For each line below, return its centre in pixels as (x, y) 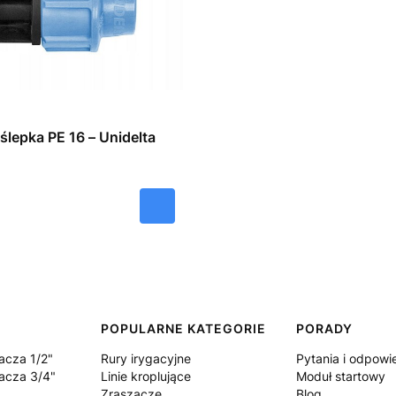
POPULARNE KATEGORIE (184, 328)
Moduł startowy (341, 376)
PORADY (325, 328)
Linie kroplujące (146, 376)
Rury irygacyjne (146, 358)
